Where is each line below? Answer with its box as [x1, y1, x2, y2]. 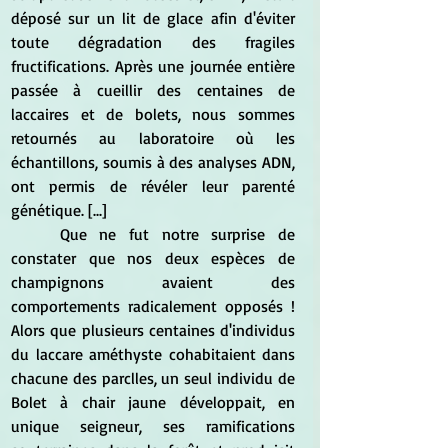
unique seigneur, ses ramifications [11, 415, 295, 436]
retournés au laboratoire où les [11, 127, 295, 148]
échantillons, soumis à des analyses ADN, [11, 151, 295, 172]
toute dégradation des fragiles [11, 31, 295, 52]
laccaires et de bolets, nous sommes [11, 103, 295, 124]
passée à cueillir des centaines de [11, 79, 295, 100]
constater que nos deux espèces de [11, 247, 295, 268]
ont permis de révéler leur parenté [11, 175, 295, 196]
